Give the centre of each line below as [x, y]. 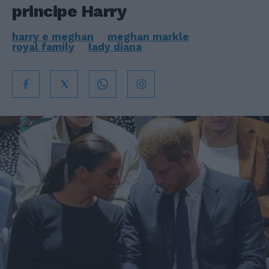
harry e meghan [53, 37]
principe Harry [69, 11]
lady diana [115, 47]
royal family [43, 47]
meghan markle [148, 37]
